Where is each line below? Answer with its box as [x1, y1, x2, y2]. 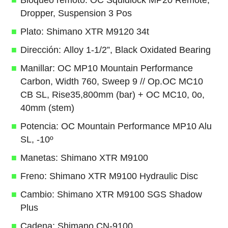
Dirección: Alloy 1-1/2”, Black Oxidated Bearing [20, 44, 211, 55]
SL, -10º [20, 134, 53, 145]
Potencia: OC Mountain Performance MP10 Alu [20, 121, 212, 131]
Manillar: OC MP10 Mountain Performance [20, 63, 193, 73]
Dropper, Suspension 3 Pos [20, 8, 132, 18]
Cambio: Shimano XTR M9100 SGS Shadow [20, 189, 202, 199]
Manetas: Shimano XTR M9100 [20, 152, 148, 163]
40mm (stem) [20, 102, 74, 113]
